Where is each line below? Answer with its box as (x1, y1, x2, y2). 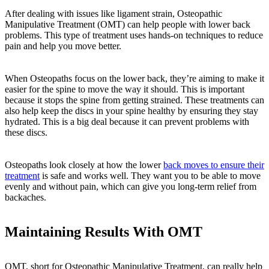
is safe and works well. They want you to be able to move (40, 170, 261, 181)
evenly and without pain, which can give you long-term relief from (5, 181, 256, 192)
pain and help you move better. (5, 40, 121, 51)
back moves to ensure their (163, 159, 264, 170)
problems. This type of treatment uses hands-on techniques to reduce (5, 29, 263, 40)
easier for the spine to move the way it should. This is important (5, 83, 244, 94)
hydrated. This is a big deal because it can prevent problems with (5, 116, 249, 127)
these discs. (5, 127, 47, 138)
